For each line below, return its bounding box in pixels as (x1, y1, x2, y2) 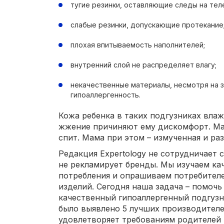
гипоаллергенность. (70, 90, 140, 99)
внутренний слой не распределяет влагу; (70, 60, 216, 69)
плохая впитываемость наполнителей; (70, 40, 205, 49)
